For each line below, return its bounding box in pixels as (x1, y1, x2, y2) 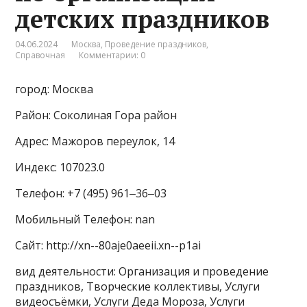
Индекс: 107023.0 (15, 160, 106, 175)
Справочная (15, 49, 66, 62)
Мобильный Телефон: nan (15, 212, 156, 228)
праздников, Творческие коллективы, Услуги (15, 279, 260, 295)
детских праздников (15, 3, 270, 36)
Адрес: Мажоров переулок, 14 (15, 134, 175, 149)
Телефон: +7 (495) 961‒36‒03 (15, 186, 167, 201)
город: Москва (15, 82, 94, 97)
